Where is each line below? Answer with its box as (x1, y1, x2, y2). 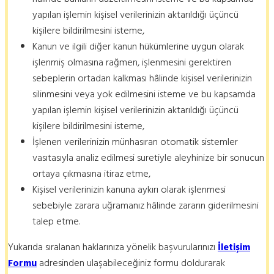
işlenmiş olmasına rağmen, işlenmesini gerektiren (32, 54, 231, 70)
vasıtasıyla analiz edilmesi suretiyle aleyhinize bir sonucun (32, 149, 264, 166)
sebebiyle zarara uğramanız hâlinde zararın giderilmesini (32, 197, 259, 213)
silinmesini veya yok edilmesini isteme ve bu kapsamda (32, 86, 256, 102)
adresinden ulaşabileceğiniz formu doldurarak (37, 254, 225, 271)
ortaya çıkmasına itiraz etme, (32, 165, 150, 182)
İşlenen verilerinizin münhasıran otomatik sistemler (32, 133, 238, 150)
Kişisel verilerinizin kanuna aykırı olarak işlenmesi (32, 181, 226, 198)
